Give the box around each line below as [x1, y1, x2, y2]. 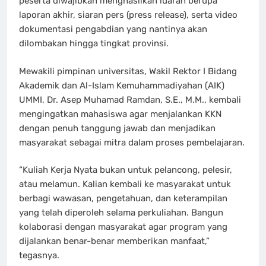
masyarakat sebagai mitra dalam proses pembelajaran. [19, 137, 245, 148]
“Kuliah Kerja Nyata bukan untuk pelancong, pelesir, [19, 164, 232, 176]
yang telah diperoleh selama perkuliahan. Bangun [19, 207, 223, 218]
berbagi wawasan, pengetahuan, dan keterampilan [19, 193, 227, 204]
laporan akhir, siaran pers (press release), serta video [19, 9, 237, 21]
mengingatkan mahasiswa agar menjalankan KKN [19, 108, 221, 119]
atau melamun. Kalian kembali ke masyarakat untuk [19, 179, 231, 190]
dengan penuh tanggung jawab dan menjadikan [19, 122, 216, 134]
